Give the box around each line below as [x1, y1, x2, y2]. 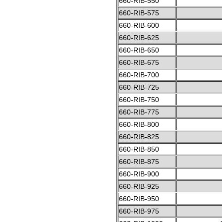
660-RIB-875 [119, 157, 159, 166]
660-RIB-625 [119, 33, 159, 42]
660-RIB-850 [119, 145, 159, 153]
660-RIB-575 [119, 8, 159, 17]
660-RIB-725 [119, 83, 159, 91]
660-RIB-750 [119, 95, 159, 104]
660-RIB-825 [119, 132, 159, 141]
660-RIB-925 [119, 182, 159, 190]
